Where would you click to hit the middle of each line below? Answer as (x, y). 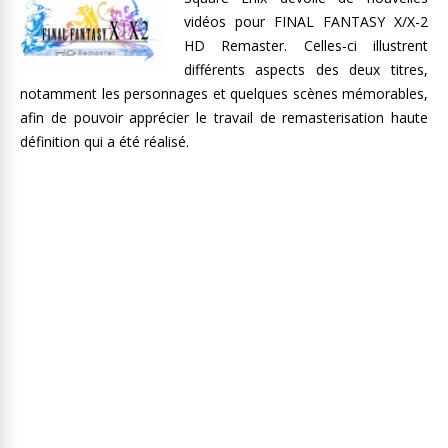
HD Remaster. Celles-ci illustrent (305, 45)
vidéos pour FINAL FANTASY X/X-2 (305, 21)
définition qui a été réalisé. (104, 141)
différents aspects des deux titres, (305, 69)
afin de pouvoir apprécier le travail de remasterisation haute (224, 117)
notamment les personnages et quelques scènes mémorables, (224, 93)
